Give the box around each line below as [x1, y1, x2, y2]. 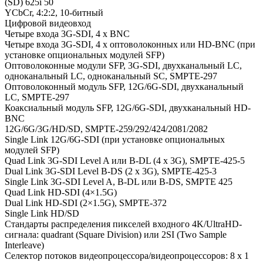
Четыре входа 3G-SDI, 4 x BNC [5, 28, 130, 39]
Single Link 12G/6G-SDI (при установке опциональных [5, 134, 225, 144]
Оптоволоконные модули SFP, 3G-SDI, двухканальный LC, [5, 60, 242, 70]
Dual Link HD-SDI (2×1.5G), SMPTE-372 [5, 197, 167, 208]
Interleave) [5, 240, 44, 250]
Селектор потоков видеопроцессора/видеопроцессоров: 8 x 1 [5, 250, 249, 261]
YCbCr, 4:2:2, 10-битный [5, 7, 103, 18]
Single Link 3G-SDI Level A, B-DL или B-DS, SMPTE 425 [5, 176, 232, 187]
